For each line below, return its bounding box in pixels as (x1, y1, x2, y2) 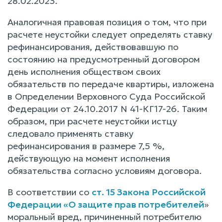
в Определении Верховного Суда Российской (7, 90, 205, 102)
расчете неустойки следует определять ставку (7, 28, 212, 40)
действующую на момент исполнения (7, 152, 170, 164)
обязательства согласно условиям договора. (7, 165, 202, 176)
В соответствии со (7, 186, 92, 198)
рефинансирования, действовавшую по (7, 41, 178, 53)
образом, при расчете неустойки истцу (7, 115, 177, 127)
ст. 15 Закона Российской (92, 186, 206, 198)
